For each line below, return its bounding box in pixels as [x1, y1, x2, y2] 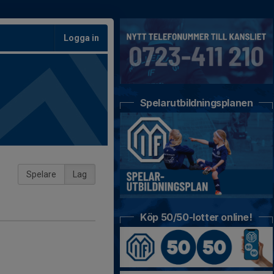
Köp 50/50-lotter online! [140, 210, 253, 223]
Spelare [26, 169, 56, 179]
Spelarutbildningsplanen [139, 96, 253, 109]
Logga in [64, 33, 99, 43]
